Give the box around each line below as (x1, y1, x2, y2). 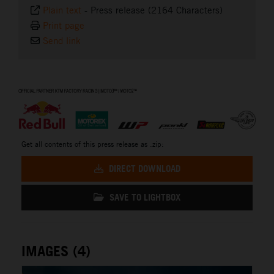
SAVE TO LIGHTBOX (107, 191, 180, 203)
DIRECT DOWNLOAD (106, 162, 180, 174)
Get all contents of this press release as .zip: (21, 138, 164, 149)
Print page (43, 20, 84, 32)
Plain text (43, 4, 81, 17)
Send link (43, 35, 81, 47)
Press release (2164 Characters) (91, 4, 223, 17)
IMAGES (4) (21, 241, 91, 260)
